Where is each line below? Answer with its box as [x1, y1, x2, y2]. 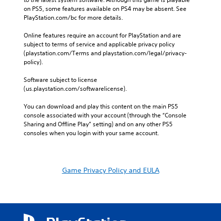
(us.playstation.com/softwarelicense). [24, 84, 127, 93]
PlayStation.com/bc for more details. [24, 13, 123, 22]
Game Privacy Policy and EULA [62, 165, 159, 175]
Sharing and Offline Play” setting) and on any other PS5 [24, 119, 173, 128]
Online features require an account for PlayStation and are [24, 31, 181, 39]
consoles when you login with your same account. [24, 128, 159, 137]
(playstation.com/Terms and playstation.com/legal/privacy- [24, 48, 187, 57]
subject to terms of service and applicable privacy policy [24, 39, 175, 48]
